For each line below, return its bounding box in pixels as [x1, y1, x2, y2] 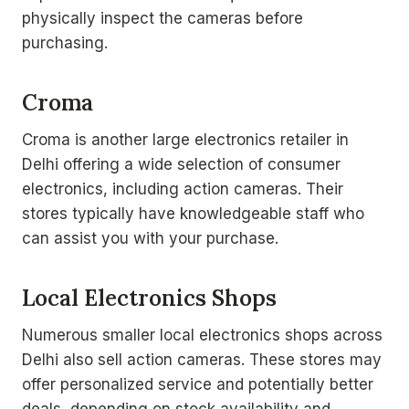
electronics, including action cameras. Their [22, 180, 343, 198]
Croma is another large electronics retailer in [22, 131, 349, 149]
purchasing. [22, 34, 108, 52]
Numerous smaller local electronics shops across [22, 326, 383, 344]
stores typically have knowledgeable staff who [22, 204, 364, 223]
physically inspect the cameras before [22, 9, 303, 27]
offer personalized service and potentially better [22, 375, 373, 393]
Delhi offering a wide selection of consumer [22, 155, 341, 173]
